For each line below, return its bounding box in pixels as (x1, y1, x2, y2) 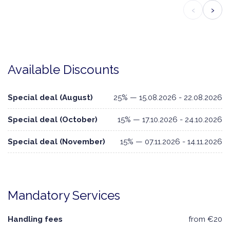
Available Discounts (8, 62, 119, 78)
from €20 (188, 215, 222, 224)
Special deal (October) (8, 115, 98, 125)
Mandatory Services (8, 188, 120, 203)
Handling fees (8, 215, 63, 224)
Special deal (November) (8, 137, 105, 147)
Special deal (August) (8, 93, 93, 103)
